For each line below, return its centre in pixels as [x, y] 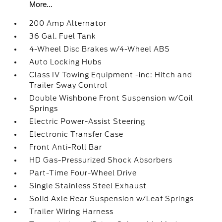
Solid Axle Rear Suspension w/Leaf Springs [112, 199]
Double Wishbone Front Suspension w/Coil [111, 98]
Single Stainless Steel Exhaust [88, 186]
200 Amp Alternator [68, 23]
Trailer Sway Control [69, 85]
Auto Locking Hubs [66, 62]
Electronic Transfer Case [77, 134]
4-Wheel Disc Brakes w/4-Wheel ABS [100, 49]
